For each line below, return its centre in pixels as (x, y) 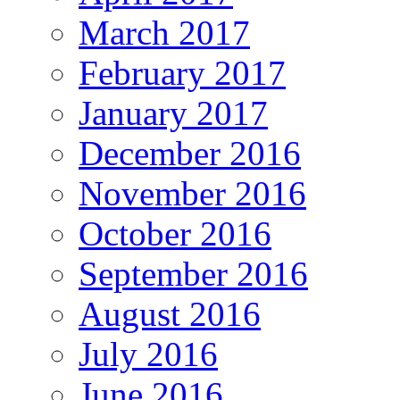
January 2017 (173, 113)
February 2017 (182, 73)
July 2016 (148, 354)
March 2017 (164, 33)
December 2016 (190, 154)
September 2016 (193, 274)
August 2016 (170, 314)
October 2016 (175, 234)
